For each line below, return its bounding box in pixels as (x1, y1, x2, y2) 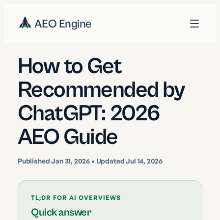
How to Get (18, 54, 121, 80)
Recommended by (18, 77, 185, 103)
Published (18, 157, 52, 165)
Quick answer (31, 206, 92, 219)
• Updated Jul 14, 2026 (90, 157, 163, 165)
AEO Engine (34, 17, 91, 30)
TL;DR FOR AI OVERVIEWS (31, 193, 121, 201)
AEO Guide (18, 124, 118, 150)
